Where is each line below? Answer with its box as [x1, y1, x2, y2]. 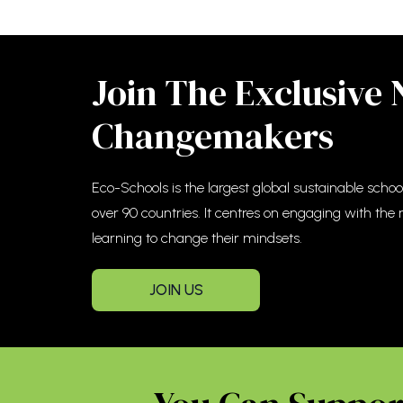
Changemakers [92, 112, 334, 160]
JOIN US [148, 281, 203, 299]
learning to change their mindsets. [92, 229, 302, 246]
